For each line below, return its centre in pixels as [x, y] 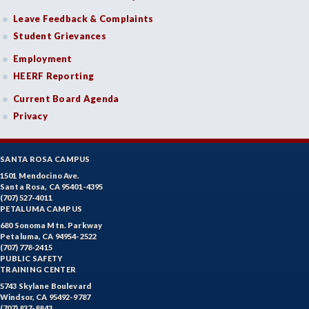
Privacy [30, 116]
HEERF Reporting [54, 76]
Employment [43, 59]
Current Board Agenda [66, 99]
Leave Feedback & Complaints [83, 19]
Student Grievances [60, 36]
